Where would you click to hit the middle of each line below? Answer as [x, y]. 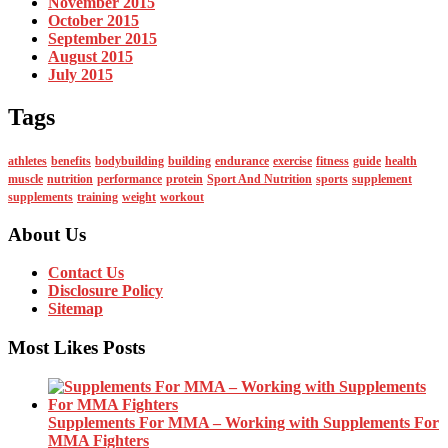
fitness [332, 160]
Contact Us [86, 273]
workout [182, 196]
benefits [71, 160]
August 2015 [90, 57]
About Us [47, 234]
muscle [25, 178]
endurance [242, 160]
